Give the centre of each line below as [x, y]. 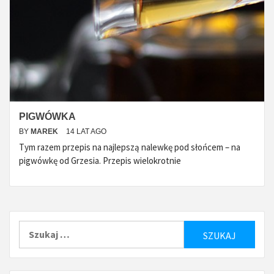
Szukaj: [34, 228]
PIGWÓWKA [47, 117]
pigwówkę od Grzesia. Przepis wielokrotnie [100, 161]
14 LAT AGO [86, 131]
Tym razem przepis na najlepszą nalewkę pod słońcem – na [130, 147]
